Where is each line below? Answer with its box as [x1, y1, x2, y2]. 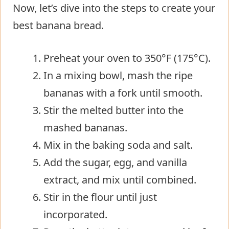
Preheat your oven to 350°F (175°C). [43, 51, 211, 65]
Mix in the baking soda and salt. [43, 138, 193, 152]
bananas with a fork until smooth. [43, 85, 202, 100]
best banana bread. [13, 18, 104, 32]
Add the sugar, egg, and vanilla [43, 155, 187, 169]
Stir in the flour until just [43, 190, 157, 204]
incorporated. [43, 207, 107, 221]
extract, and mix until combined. [43, 172, 196, 187]
